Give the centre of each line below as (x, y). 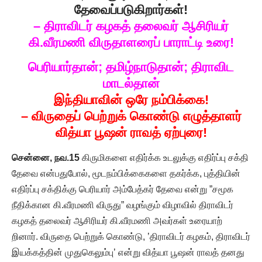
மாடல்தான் (131, 84)
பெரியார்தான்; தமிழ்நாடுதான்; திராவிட (131, 67)
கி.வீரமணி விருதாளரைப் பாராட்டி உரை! (131, 42)
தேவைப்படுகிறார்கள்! (131, 9)
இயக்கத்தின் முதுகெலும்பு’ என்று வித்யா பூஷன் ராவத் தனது (128, 252)
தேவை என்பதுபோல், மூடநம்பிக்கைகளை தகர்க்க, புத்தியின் (126, 173)
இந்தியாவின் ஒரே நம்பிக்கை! (131, 100)
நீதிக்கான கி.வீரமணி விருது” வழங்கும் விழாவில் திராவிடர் (123, 205)
